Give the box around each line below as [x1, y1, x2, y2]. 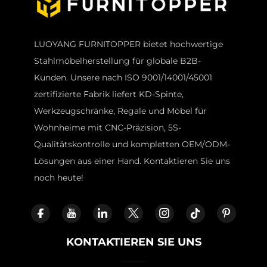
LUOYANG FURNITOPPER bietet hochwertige [33, 39, 223, 50]
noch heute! [33, 172, 83, 184]
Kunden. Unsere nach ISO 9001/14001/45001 [33, 72, 212, 83]
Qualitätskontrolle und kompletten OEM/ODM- [33, 139, 230, 150]
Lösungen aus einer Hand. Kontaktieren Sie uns [33, 156, 230, 167]
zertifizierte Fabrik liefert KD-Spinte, [33, 89, 184, 100]
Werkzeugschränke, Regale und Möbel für [33, 105, 207, 117]
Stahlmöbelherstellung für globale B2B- [33, 55, 201, 67]
